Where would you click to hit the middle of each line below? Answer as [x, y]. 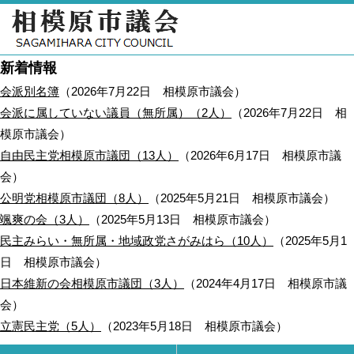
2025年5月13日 [141, 219]
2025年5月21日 [200, 198]
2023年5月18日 [153, 326]
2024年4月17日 [236, 283]
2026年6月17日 [230, 155]
